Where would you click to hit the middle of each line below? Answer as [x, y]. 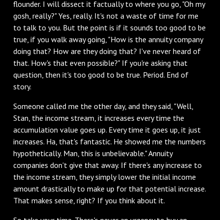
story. [22, 86]
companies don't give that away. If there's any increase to [107, 165]
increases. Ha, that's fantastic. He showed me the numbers [109, 141]
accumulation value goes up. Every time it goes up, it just [107, 129]
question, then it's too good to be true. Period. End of [101, 74]
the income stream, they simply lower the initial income [104, 177]
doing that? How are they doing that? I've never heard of [107, 51]
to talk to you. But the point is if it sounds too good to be [109, 27]
